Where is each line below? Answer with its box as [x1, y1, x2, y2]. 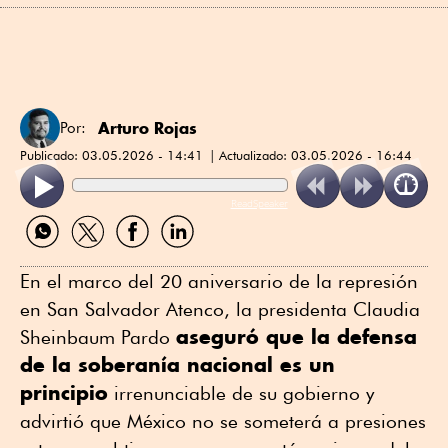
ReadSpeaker [230, 196, 288, 211]
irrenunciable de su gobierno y [108, 382, 374, 405]
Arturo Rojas [98, 117, 197, 138]
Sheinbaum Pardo [20, 326, 176, 349]
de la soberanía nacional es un [20, 352, 335, 378]
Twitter [64, 246, 107, 266]
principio [20, 380, 108, 406]
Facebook [109, 246, 176, 266]
